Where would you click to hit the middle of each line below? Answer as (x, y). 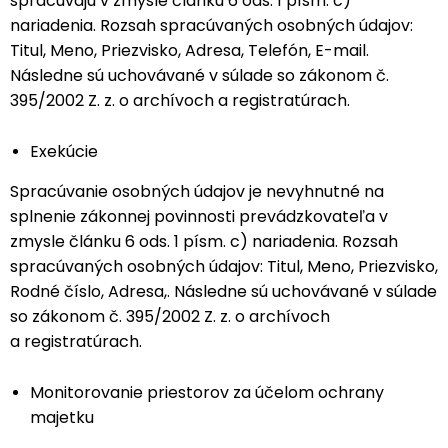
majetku (62, 417)
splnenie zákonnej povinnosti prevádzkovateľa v (199, 216)
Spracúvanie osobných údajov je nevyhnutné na (197, 191)
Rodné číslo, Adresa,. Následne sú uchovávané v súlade (223, 291)
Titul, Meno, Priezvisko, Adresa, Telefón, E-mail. (189, 50)
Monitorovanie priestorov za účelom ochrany (207, 392)
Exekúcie (64, 151)
